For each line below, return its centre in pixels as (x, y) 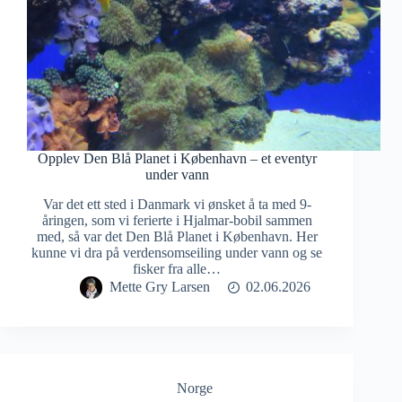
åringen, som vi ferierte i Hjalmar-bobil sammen (177, 221)
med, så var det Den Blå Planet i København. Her (177, 237)
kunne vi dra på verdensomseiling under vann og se (177, 253)
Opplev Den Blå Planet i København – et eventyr (177, 159)
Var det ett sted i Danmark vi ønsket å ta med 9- (177, 205)
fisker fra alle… (177, 269)
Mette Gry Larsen (159, 287)
